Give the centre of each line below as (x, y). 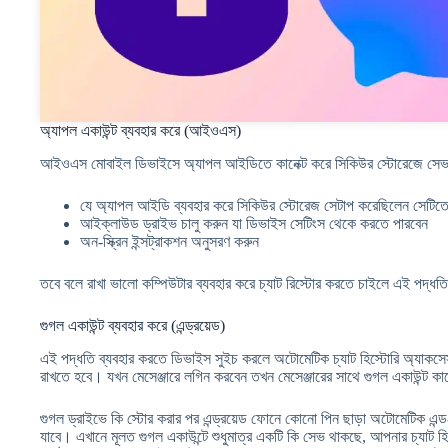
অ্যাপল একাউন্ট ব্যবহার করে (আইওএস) (140, 131)
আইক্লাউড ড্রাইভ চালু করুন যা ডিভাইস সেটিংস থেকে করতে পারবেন (254, 224)
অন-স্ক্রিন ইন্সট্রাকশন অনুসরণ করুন (169, 242)
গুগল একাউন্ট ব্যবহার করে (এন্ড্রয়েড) (132, 326)
